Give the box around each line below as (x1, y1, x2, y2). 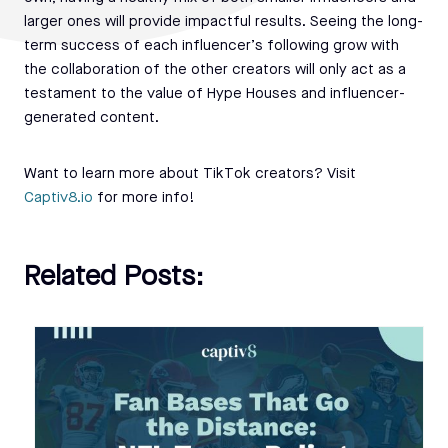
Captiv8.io (24, 191, 93, 207)
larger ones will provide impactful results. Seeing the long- (24, 15, 423, 31)
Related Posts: (24, 264, 204, 293)
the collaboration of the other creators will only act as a (24, 63, 406, 79)
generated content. (24, 111, 159, 127)
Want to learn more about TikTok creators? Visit (24, 167, 356, 183)
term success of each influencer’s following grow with (24, 39, 399, 55)
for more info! (93, 191, 195, 207)
